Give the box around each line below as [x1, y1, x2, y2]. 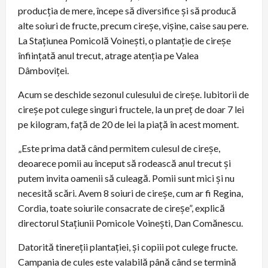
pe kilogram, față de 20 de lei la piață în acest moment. [18, 118, 239, 130]
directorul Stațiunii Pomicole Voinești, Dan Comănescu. [18, 217, 243, 229]
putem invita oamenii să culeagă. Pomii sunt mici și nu [18, 172, 234, 184]
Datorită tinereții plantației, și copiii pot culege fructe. [18, 240, 237, 252]
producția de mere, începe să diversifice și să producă [18, 4, 236, 16]
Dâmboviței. [18, 64, 69, 76]
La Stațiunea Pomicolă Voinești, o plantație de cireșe [18, 34, 231, 46]
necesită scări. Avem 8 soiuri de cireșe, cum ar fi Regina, [18, 187, 243, 199]
